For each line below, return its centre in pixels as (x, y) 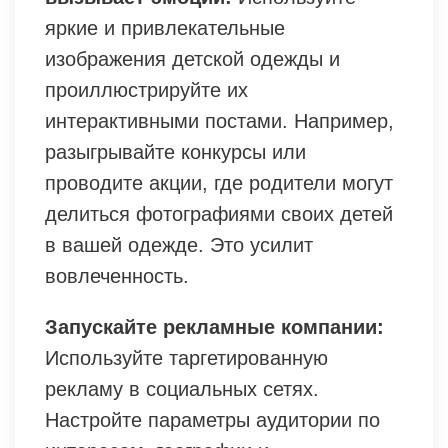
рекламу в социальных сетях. (182, 389)
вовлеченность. (117, 276)
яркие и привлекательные (165, 28)
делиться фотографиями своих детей (219, 214)
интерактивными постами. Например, (219, 121)
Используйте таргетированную (186, 358)
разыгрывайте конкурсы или (175, 152)
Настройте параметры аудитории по (212, 420)
